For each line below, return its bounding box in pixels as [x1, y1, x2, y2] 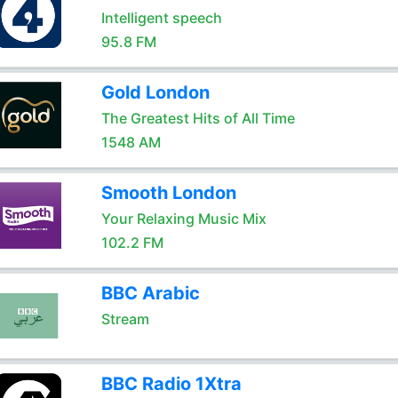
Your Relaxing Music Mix [100, 210, 267, 227]
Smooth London [100, 182, 236, 203]
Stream [100, 310, 149, 328]
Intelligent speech [100, 9, 222, 27]
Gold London [100, 82, 210, 103]
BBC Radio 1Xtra [100, 373, 242, 394]
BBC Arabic [100, 283, 200, 304]
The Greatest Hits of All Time [100, 109, 295, 127]
